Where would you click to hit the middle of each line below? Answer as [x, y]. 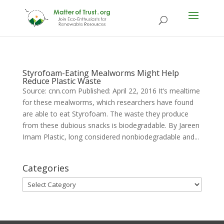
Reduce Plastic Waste [61, 81]
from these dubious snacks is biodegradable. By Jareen [111, 125]
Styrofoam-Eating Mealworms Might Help [100, 73]
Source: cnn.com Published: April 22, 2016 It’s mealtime [111, 91]
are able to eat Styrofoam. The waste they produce [105, 114]
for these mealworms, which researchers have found [108, 102]
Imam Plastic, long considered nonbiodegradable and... [110, 137]
